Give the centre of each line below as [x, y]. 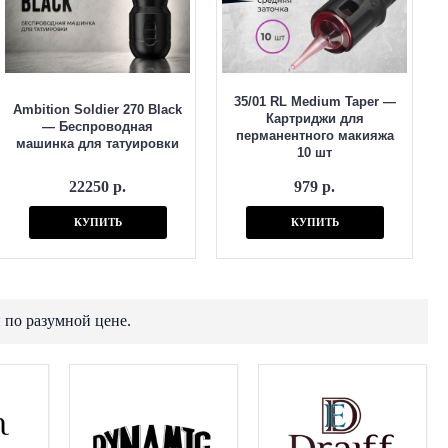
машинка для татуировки [97, 143]
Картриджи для [314, 118]
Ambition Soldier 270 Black [97, 109]
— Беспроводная [97, 126]
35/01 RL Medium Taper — [314, 101]
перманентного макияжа [314, 135]
